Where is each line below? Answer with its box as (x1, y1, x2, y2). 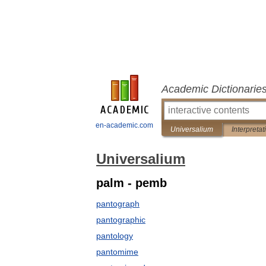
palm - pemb (96, 176, 167, 189)
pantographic (96, 215, 145, 224)
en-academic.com (96, 121, 153, 129)
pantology (96, 231, 133, 240)
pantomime (96, 247, 138, 256)
